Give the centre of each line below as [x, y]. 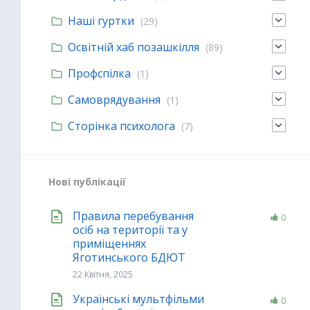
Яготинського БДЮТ [129, 257]
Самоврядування [114, 100]
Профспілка [99, 73]
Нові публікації [87, 182]
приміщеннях [109, 244]
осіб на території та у [130, 230]
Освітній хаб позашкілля [134, 47]
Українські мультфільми [138, 299]
